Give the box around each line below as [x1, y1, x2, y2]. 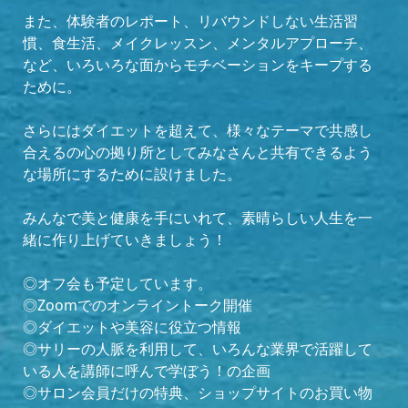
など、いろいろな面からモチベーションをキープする [23, 54, 372, 75]
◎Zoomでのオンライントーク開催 [23, 294, 252, 315]
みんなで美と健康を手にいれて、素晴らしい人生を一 [23, 207, 372, 228]
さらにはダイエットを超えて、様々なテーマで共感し [23, 119, 372, 140]
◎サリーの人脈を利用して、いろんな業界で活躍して [23, 338, 372, 359]
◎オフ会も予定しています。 [23, 272, 212, 293]
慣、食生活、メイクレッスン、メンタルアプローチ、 [23, 32, 372, 53]
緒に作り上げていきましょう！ [23, 229, 227, 250]
